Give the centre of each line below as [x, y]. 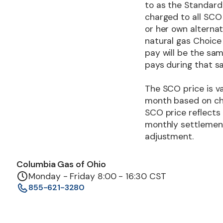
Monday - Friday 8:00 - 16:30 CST [97, 176]
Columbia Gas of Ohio [61, 164]
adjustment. [169, 136]
